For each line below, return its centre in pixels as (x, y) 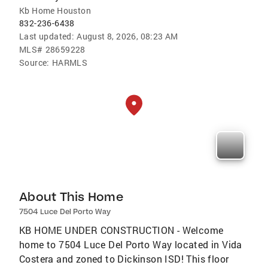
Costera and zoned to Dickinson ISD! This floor (124, 259)
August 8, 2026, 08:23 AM (127, 36)
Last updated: (47, 36)
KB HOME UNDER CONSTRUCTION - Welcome (121, 230)
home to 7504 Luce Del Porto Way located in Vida (131, 245)
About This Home (71, 197)
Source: (34, 63)
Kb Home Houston (55, 11)
